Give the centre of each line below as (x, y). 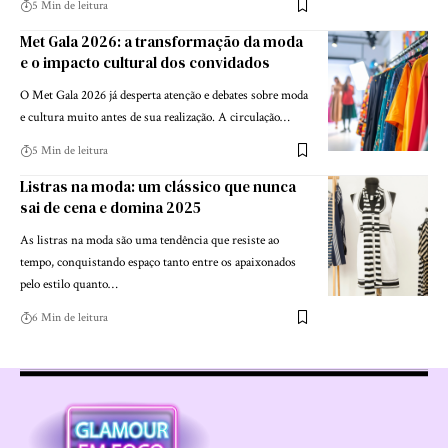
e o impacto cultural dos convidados (145, 62)
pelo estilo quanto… (69, 284)
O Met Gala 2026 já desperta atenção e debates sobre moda (164, 95)
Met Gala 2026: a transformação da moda (161, 41)
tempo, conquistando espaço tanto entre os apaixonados (158, 262)
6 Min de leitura (70, 317)
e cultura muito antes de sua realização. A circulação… (155, 117)
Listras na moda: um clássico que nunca (158, 186)
